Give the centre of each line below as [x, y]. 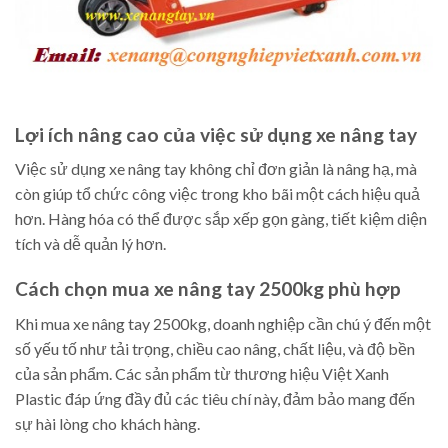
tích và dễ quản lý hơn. [90, 244]
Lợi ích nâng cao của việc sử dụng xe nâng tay [216, 134]
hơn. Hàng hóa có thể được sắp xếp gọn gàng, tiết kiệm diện [221, 219]
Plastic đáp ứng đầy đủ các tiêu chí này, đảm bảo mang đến [215, 398]
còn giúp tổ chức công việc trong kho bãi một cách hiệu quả [217, 194]
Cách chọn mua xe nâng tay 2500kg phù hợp [208, 289]
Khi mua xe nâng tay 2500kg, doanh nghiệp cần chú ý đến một [223, 323]
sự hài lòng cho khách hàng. [107, 423]
